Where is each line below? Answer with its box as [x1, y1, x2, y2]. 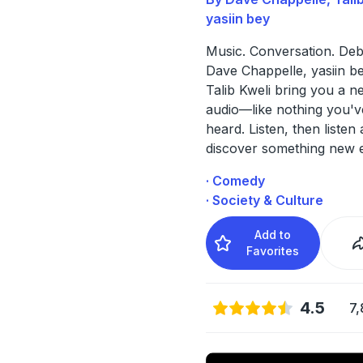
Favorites [246, 243, 300, 258]
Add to [254, 227, 292, 241]
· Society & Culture [205, 191, 323, 208]
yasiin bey [205, 10, 270, 27]
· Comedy [205, 172, 265, 189]
